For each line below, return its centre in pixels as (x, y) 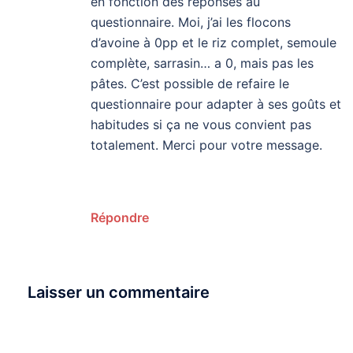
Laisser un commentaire (119, 292)
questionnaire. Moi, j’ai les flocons (191, 22)
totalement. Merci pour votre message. (206, 145)
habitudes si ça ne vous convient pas (201, 124)
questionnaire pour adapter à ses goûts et (216, 104)
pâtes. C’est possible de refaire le (190, 83)
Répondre (120, 217)
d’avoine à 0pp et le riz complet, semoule (214, 42)
